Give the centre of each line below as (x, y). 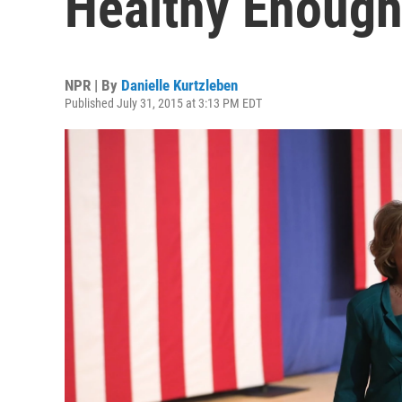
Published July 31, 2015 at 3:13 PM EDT (163, 103)
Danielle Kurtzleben (179, 85)
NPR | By (93, 85)
